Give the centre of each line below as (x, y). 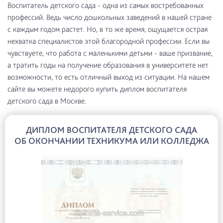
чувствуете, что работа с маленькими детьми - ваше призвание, (110, 53)
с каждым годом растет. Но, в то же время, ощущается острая (108, 29)
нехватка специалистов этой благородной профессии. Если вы (109, 41)
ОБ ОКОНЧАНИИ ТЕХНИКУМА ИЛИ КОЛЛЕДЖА (111, 141)
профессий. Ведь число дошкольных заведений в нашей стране (110, 17)
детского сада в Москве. (47, 101)
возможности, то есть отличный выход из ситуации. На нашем (109, 77)
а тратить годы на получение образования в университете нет (108, 65)
